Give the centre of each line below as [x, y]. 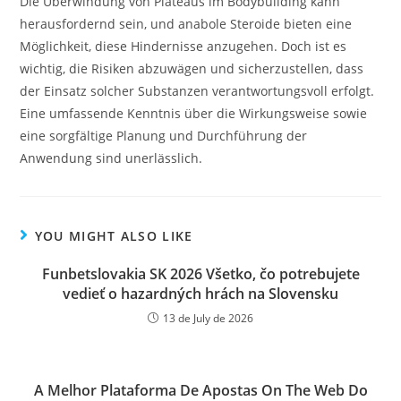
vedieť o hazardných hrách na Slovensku [200, 294]
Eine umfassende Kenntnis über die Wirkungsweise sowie [194, 113]
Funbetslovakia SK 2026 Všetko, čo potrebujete [200, 274]
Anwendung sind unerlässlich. [111, 158]
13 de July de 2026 [208, 318]
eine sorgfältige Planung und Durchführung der [164, 136]
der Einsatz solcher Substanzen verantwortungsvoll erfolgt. [197, 91]
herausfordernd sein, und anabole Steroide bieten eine [186, 24]
